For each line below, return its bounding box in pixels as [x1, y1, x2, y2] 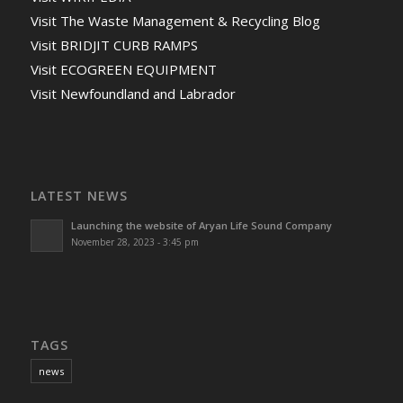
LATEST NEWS [30, 187, 128, 205]
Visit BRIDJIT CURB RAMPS [30, 36, 198, 55]
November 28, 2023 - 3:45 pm [70, 236, 199, 249]
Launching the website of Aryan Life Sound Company [70, 219, 332, 233]
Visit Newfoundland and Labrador [30, 85, 236, 103]
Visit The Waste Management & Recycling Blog [30, 12, 320, 31]
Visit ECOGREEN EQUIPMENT [30, 60, 217, 79]
